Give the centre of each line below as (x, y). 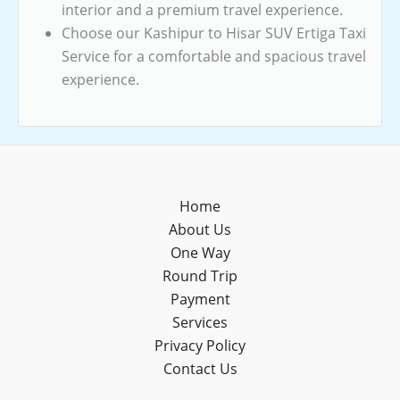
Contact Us (200, 369)
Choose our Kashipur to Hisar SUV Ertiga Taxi (214, 33)
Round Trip (200, 276)
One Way (200, 253)
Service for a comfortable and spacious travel (214, 56)
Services (200, 322)
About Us (200, 229)
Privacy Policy (200, 346)
